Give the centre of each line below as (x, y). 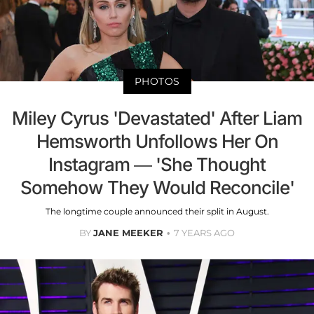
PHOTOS (157, 82)
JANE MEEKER (128, 233)
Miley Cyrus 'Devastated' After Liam (157, 118)
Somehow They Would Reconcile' (157, 188)
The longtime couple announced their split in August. (157, 212)
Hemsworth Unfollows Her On (157, 142)
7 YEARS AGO (204, 233)
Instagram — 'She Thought (157, 165)
